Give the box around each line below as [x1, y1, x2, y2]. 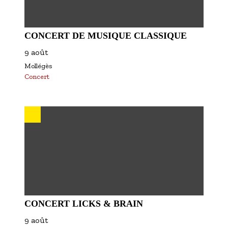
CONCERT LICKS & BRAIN [24, 198, 143, 209]
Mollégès [24, 62, 52, 70]
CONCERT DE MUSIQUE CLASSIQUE [24, 31, 187, 41]
